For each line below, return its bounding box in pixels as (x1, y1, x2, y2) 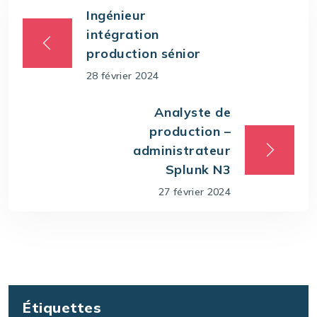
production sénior (86, 45, 201, 62)
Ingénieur (86, 6, 146, 23)
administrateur (133, 142, 231, 158)
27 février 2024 (158, 185, 231, 198)
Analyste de (154, 103, 231, 120)
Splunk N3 (165, 161, 231, 178)
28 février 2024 (86, 69, 159, 82)
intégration (86, 25, 159, 42)
